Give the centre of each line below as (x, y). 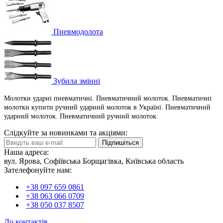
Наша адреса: (26, 152)
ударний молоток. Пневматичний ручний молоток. (81, 116)
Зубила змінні (77, 81)
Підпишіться (120, 142)
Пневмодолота (78, 31)
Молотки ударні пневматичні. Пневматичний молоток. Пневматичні (108, 98)
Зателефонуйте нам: (38, 170)
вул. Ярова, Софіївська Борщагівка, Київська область (94, 161)
